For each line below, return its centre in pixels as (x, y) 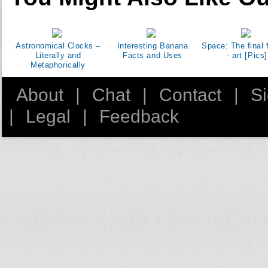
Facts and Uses (153, 56)
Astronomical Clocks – (58, 46)
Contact (191, 95)
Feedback (139, 117)
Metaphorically (58, 65)
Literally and (58, 56)
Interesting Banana (153, 46)
